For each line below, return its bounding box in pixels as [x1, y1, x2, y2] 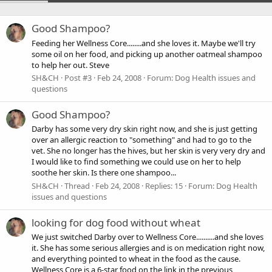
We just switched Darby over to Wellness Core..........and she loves [32, 231, 263, 243]
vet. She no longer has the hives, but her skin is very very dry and [32, 145, 265, 157]
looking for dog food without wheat [32, 215, 200, 229]
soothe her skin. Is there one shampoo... [32, 167, 176, 178]
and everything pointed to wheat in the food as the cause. [32, 253, 240, 265]
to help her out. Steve [32, 59, 109, 70]
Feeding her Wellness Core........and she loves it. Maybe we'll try [32, 37, 256, 49]
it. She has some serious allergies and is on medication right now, [32, 242, 265, 254]
